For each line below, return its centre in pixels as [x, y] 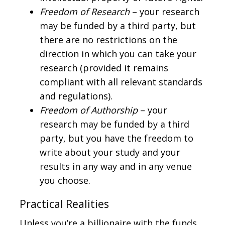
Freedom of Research [85, 11]
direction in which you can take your [118, 53]
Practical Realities [64, 204]
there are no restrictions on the [108, 39]
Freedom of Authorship [89, 110]
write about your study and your [110, 152]
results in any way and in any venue [116, 166]
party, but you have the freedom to [117, 138]
